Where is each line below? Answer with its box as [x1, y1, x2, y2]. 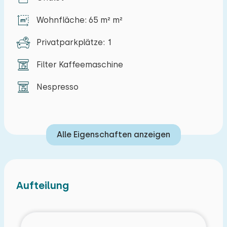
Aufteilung [16, 179, 69, 192]
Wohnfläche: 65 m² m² [36, 15, 123, 25]
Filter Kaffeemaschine [36, 60, 123, 69]
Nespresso [36, 82, 79, 92]
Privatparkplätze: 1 [36, 37, 112, 47]
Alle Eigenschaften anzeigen [57, 130, 170, 139]
